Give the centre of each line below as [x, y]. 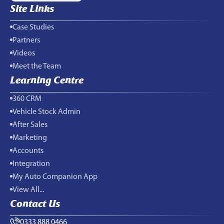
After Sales [30, 125]
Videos [24, 54]
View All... [28, 190]
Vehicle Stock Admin [46, 112]
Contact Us [35, 203]
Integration [31, 164]
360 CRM [27, 99]
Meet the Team [37, 67]
